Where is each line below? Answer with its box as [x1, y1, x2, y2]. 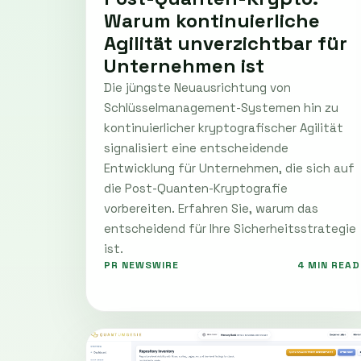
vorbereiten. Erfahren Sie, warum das [104, 200, 318, 216]
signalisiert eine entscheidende [104, 139, 288, 156]
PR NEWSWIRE [104, 258, 179, 272]
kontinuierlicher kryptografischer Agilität [104, 119, 343, 135]
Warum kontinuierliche [104, 7, 320, 33]
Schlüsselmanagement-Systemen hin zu [104, 99, 338, 115]
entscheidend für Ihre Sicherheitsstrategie [104, 220, 356, 236]
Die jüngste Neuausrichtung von [104, 79, 291, 95]
